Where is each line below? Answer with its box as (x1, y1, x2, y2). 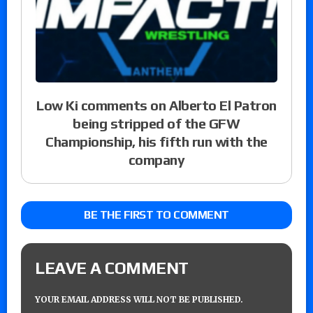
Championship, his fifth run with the (45, 133, 268, 150)
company (128, 151, 185, 168)
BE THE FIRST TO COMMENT (84, 208, 229, 221)
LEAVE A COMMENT (35, 258, 189, 277)
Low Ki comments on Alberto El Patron (36, 96, 277, 113)
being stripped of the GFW (73, 115, 240, 131)
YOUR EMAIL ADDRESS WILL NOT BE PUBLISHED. (35, 293, 243, 305)
